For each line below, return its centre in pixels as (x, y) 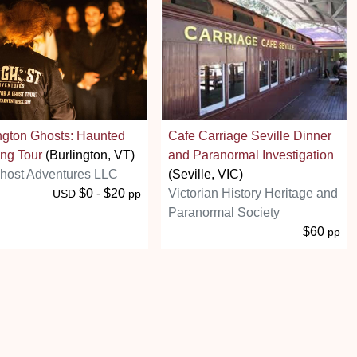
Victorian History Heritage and (253, 193)
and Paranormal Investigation (251, 155)
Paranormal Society (224, 212)
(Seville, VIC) (206, 174)
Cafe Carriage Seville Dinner (250, 135)
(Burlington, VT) (88, 155)
